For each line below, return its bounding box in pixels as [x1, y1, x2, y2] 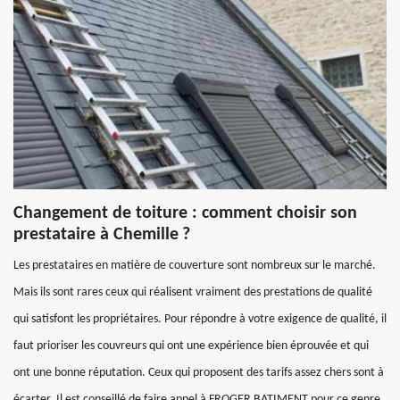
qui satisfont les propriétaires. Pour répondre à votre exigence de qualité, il [13, 312, 387, 326]
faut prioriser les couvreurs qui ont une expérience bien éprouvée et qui [13, 339, 369, 353]
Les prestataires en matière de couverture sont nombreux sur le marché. [13, 259, 376, 272]
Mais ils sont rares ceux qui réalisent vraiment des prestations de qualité [13, 286, 372, 299]
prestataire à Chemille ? [13, 226, 190, 244]
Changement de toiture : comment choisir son [13, 204, 357, 222]
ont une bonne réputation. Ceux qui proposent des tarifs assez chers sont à [13, 366, 384, 379]
